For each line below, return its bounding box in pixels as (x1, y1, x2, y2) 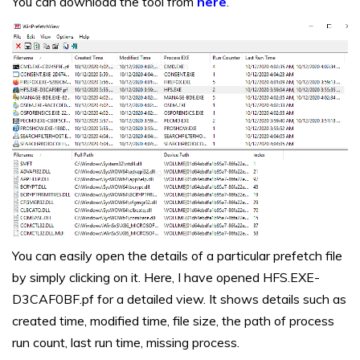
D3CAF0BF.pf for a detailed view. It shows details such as (12, 290, 346, 307)
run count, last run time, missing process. (12, 333, 239, 350)
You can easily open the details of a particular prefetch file (12, 247, 342, 264)
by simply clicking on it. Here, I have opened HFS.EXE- (12, 268, 320, 285)
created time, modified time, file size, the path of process (12, 312, 334, 329)
